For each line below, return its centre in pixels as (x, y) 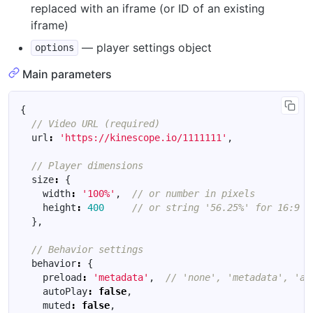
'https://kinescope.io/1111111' (143, 137)
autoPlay (65, 291)
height (59, 207)
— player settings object (145, 47)
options (55, 48)
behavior (54, 263)
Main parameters (67, 74)
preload (62, 277)
